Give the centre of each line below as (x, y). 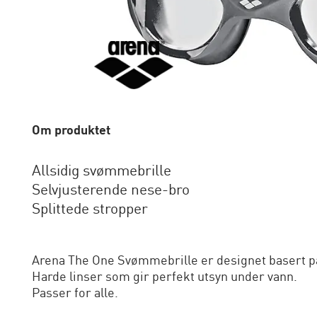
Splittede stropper (90, 210)
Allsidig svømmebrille (101, 172)
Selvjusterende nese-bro (110, 191)
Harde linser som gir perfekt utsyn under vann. (164, 278)
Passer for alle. (75, 294)
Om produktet (71, 131)
